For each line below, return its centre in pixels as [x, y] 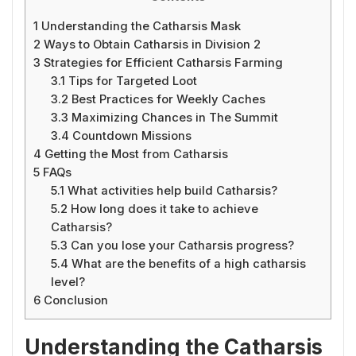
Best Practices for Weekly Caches [167, 100]
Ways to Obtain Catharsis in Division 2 [151, 45]
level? [68, 282]
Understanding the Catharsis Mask [139, 27]
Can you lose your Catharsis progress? [181, 246]
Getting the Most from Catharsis [135, 155]
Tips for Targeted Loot [132, 81]
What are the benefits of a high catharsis [188, 264]
